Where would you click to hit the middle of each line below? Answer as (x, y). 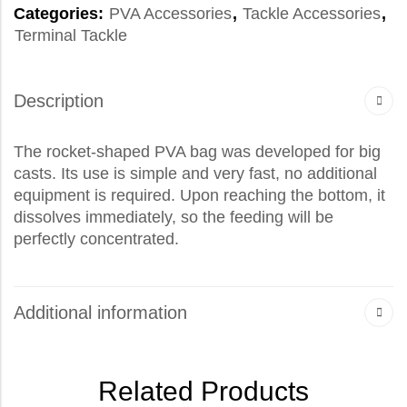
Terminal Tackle (71, 36)
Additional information (100, 313)
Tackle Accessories (312, 14)
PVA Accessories (170, 14)
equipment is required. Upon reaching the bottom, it (199, 196)
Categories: (61, 14)
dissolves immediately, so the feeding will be (174, 218)
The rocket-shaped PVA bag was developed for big (197, 152)
